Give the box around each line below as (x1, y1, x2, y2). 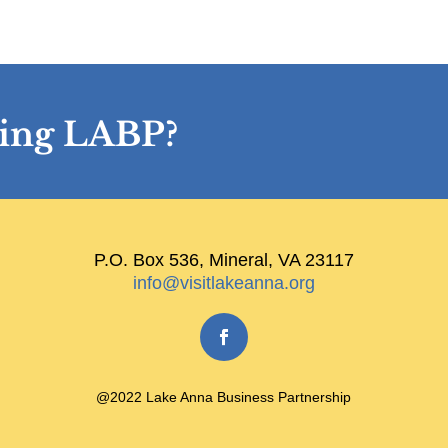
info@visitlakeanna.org (132, 273, 315, 294)
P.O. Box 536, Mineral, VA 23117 (93, 250, 354, 271)
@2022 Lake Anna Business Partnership (96, 389, 352, 406)
